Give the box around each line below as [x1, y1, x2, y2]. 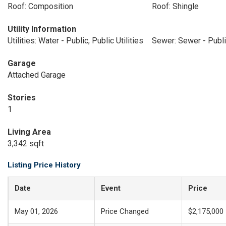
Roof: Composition [8, 2, 73, 11]
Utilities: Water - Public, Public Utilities [8, 36, 143, 45]
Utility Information [8, 24, 76, 34]
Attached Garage [8, 70, 66, 80]
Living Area [8, 127, 51, 137]
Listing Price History [8, 160, 81, 169]
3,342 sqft [8, 139, 44, 148]
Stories [8, 93, 36, 102]
